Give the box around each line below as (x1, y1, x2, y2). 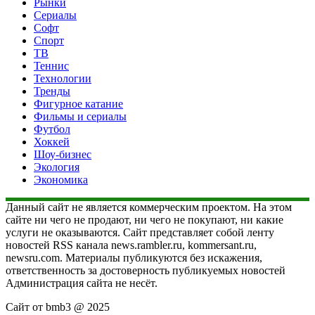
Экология (34, 160, 79, 173)
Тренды (34, 84, 70, 97)
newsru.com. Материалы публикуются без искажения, (6, 251, 262, 264)
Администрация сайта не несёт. (6, 276, 157, 289)
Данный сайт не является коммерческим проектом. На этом (6, 200, 292, 213)
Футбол (34, 122, 70, 135)
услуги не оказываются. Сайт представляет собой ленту (6, 226, 274, 238)
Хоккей (34, 135, 70, 148)
